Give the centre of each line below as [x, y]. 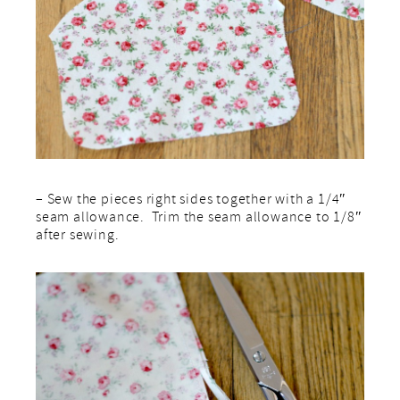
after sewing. [78, 237]
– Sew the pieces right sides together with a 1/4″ [192, 201]
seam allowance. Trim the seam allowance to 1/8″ [199, 219]
